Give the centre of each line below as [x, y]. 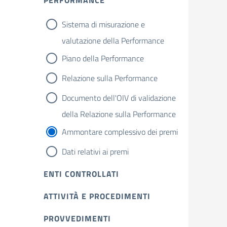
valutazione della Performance [113, 41]
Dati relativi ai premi [95, 152]
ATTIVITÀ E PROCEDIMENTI [97, 196]
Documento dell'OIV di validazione [119, 98]
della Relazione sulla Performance [119, 114]
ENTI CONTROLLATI [81, 174]
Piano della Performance [103, 58]
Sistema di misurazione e [103, 24]
